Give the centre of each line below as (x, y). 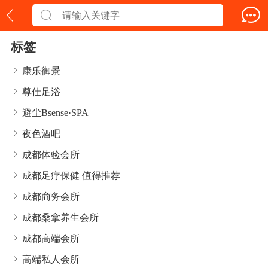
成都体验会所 (51, 155)
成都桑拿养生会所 (61, 217)
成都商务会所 (51, 197)
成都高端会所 (51, 238)
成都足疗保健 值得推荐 (71, 176)
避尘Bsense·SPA (56, 113)
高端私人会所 (51, 259)
